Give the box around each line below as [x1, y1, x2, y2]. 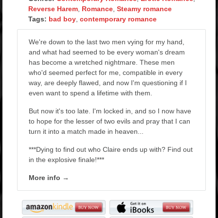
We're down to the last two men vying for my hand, [29, 37, 184, 46]
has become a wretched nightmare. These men [29, 58, 175, 66]
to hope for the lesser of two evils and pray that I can [29, 117, 190, 125]
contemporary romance [80, 15, 157, 23]
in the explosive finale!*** [29, 155, 104, 163]
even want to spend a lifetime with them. [29, 89, 152, 97]
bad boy [49, 15, 76, 23]
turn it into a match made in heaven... [29, 127, 144, 135]
